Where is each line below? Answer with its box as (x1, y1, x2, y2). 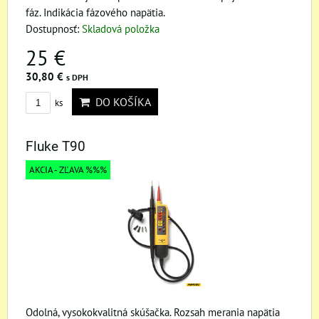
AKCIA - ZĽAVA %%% (29, 163, 107, 176)
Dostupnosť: (26, 21, 82, 36)
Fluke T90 (26, 137, 85, 155)
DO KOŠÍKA (90, 94, 151, 109)
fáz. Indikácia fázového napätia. (26, 4, 165, 19)
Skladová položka (82, 21, 159, 36)
